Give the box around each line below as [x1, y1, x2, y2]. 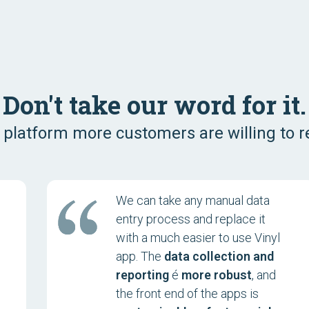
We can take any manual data [116, 193, 270, 208]
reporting [116, 268, 170, 282]
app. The [116, 249, 165, 263]
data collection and [164, 249, 275, 263]
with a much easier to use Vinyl [116, 230, 281, 245]
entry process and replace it [116, 212, 266, 226]
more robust [181, 268, 252, 282]
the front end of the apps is [116, 286, 259, 301]
